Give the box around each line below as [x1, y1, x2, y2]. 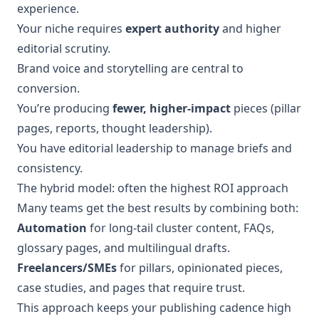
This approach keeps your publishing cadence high [17, 300, 291, 315]
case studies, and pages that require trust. [17, 280, 245, 296]
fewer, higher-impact [113, 100, 231, 116]
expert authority [125, 21, 219, 36]
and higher [219, 21, 281, 36]
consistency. [17, 160, 83, 176]
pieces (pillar [231, 100, 301, 116]
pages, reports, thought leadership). [17, 120, 212, 136]
